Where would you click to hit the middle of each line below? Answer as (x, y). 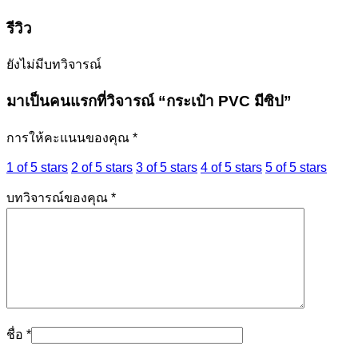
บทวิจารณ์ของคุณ (59, 197)
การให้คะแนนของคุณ (70, 137)
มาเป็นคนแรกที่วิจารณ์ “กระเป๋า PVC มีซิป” (149, 101)
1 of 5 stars (37, 167)
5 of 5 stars (296, 167)
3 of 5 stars (167, 167)
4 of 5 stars (231, 167)
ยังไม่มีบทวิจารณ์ (54, 65)
